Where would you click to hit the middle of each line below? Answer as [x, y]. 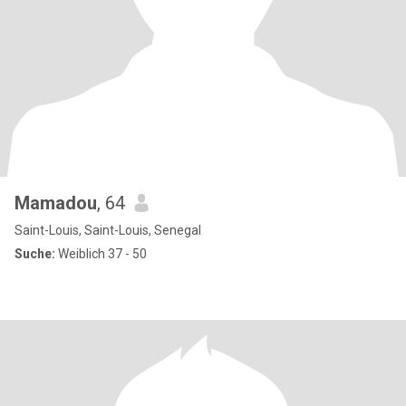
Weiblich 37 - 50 [101, 254]
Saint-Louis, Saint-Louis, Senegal [108, 230]
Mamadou [56, 203]
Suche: [35, 254]
